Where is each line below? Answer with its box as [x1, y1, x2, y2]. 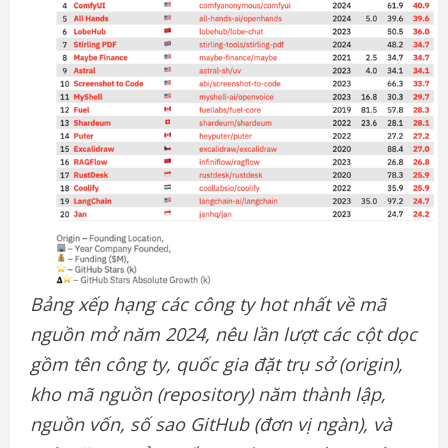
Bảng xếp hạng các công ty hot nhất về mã [30, 292, 386, 317]
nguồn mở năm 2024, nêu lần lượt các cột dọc [30, 322, 417, 347]
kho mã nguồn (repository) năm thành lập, [30, 382, 386, 407]
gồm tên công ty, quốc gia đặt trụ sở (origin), [30, 352, 403, 377]
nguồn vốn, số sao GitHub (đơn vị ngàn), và [30, 412, 392, 437]
